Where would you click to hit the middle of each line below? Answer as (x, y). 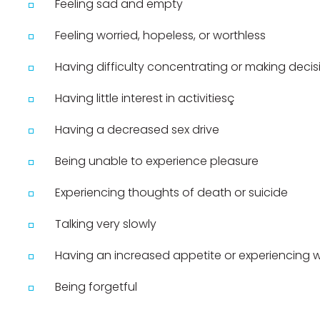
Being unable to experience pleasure (157, 161)
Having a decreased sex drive (137, 130)
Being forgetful (96, 287)
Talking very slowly (106, 224)
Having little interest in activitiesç (145, 99)
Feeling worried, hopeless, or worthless (161, 36)
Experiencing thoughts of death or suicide (172, 193)
